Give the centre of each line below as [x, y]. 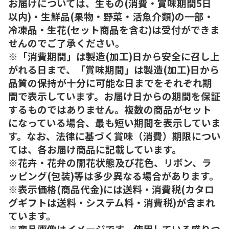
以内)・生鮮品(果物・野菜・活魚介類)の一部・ [111, 16]
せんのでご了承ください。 [66, 42]
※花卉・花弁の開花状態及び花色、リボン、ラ [110, 162]
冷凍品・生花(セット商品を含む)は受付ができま [114, 29]
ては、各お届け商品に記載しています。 [95, 149]
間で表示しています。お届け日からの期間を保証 [114, 96]
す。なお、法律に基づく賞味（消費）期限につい [114, 135]
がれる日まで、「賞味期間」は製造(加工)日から [114, 69]
